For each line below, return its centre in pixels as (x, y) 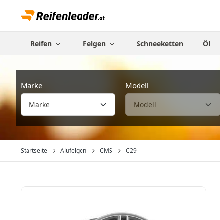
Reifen (42, 43)
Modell (137, 85)
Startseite (34, 151)
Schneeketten (160, 43)
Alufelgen (73, 151)
